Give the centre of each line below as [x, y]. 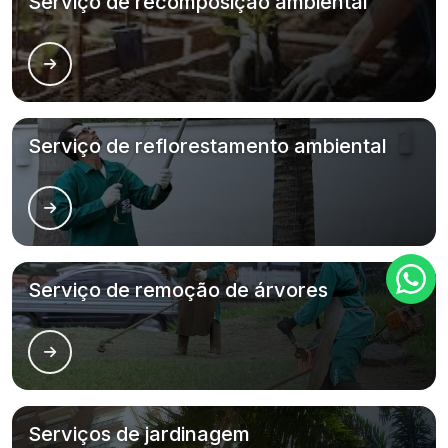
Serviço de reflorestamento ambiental [207, 146]
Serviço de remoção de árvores [178, 290]
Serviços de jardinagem [139, 434]
